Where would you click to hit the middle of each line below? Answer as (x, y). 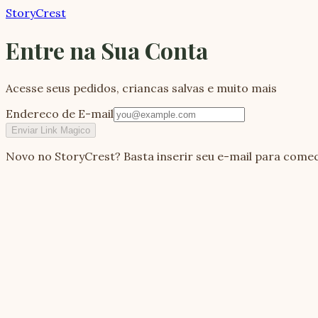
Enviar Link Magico (51, 130)
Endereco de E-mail (60, 113)
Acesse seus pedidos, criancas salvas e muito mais (141, 88)
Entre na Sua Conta (107, 50)
